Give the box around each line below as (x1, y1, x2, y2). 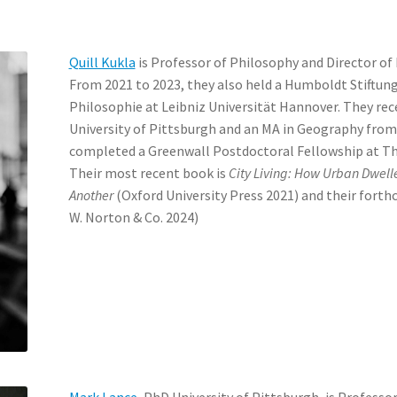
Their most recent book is (68, 163, 229, 182)
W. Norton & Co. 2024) (68, 207, 198, 226)
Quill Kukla (68, 52, 136, 71)
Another (68, 185, 113, 204)
